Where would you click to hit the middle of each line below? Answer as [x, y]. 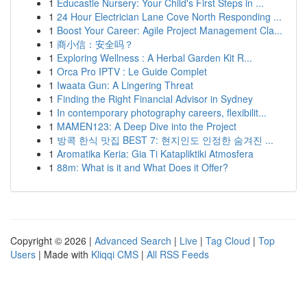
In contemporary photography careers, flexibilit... [162, 112]
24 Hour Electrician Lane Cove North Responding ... [169, 16]
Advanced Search [133, 241]
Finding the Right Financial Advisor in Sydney [155, 99]
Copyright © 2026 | [52, 241]
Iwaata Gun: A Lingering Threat [125, 85]
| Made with [63, 254]
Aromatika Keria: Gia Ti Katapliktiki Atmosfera [155, 153]
